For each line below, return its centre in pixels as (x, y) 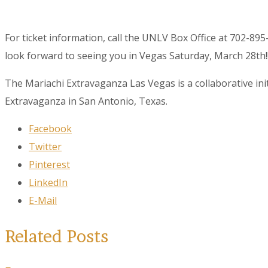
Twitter (45, 147)
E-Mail (43, 201)
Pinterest (49, 165)
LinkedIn (48, 183)
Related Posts (57, 237)
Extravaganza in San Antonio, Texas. (86, 101)
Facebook (50, 129)
